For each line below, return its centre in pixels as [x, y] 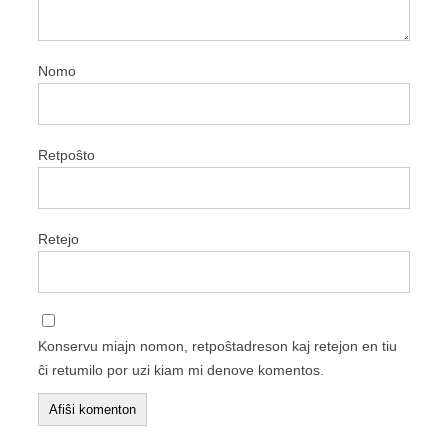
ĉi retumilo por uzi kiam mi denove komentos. [181, 369]
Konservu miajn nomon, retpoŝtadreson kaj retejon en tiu [217, 345]
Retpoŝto [66, 154]
